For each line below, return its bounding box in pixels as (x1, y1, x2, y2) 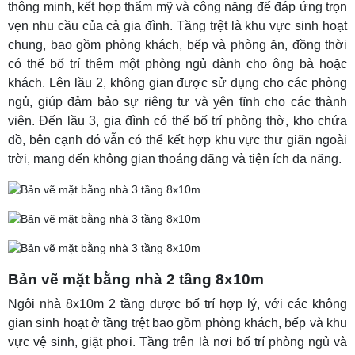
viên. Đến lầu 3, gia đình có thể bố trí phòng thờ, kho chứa (8, 114, 347, 128)
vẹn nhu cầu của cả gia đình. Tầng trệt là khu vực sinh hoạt (8, 19, 347, 33)
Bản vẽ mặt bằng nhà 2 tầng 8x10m (8, 271, 264, 288)
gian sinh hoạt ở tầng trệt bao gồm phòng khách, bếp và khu (8, 316, 347, 330)
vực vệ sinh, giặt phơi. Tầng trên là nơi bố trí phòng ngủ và (8, 335, 347, 349)
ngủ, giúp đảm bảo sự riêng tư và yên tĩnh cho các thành (8, 95, 347, 109)
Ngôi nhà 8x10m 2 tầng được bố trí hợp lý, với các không (8, 297, 347, 311)
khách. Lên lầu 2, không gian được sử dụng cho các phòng (8, 76, 347, 90)
